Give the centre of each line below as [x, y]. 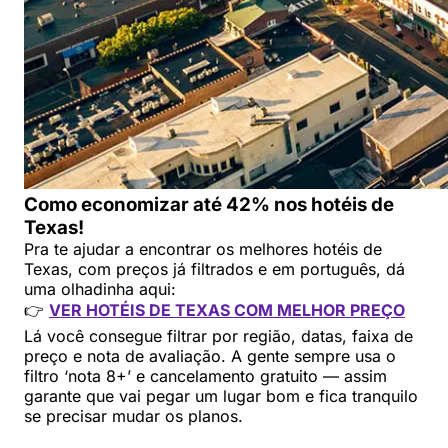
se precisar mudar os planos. [133, 415]
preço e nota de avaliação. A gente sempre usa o [210, 355]
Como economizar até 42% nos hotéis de [209, 204]
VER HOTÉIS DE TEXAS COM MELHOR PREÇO [227, 309]
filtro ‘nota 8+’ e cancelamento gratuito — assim [205, 375]
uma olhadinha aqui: [100, 288]
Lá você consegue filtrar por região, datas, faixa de [218, 335]
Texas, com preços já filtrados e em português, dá [214, 268]
